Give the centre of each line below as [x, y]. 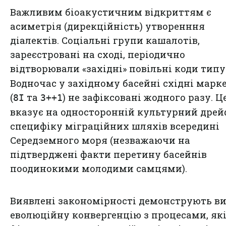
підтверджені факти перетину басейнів [108, 154]
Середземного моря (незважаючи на [100, 140]
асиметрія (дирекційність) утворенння [107, 26]
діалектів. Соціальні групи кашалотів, [105, 40]
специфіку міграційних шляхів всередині [115, 126]
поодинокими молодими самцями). [99, 168]
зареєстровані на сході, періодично [98, 54]
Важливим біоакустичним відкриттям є [111, 12]
